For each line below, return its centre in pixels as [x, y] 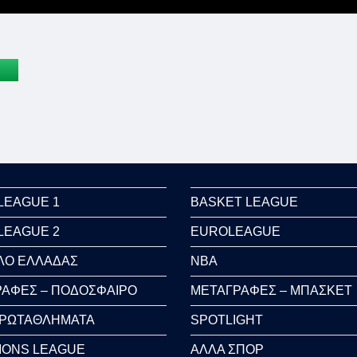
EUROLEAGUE [235, 231]
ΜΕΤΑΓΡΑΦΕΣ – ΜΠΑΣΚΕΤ [271, 290]
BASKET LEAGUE [244, 202]
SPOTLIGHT [227, 320]
